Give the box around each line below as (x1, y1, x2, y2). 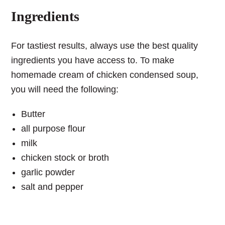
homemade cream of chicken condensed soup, (11, 70, 199, 80)
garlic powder (21, 167, 75, 178)
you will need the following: (11, 84, 119, 95)
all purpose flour (21, 124, 86, 134)
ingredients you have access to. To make (11, 55, 175, 66)
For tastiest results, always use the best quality (11, 41, 198, 51)
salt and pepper (21, 182, 84, 192)
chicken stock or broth (21, 153, 109, 163)
